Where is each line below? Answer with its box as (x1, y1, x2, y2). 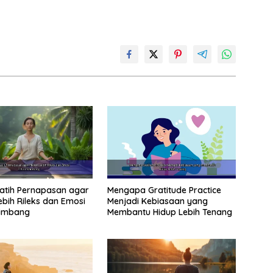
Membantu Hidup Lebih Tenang (107, 207, 232, 218)
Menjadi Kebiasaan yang (107, 196, 208, 207)
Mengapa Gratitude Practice (107, 185, 221, 196)
